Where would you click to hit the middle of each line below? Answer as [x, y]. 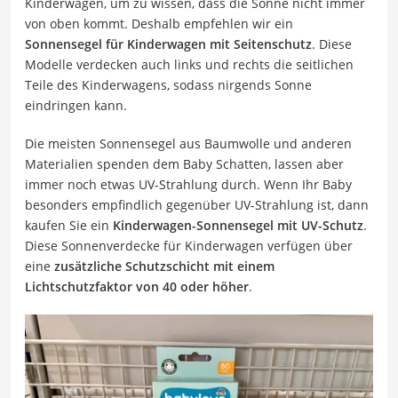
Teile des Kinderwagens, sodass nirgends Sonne [168, 84]
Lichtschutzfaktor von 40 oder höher [137, 286]
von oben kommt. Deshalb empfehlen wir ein [159, 23]
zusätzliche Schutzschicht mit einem [164, 266]
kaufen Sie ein [69, 225]
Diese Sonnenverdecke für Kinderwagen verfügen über [189, 245]
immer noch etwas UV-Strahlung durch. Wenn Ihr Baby [188, 184]
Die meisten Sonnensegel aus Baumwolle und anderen [188, 143]
